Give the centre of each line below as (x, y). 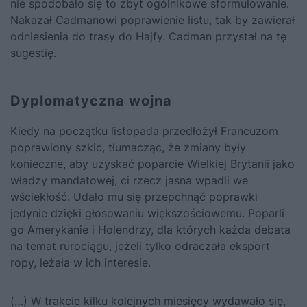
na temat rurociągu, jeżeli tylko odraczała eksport (140, 246)
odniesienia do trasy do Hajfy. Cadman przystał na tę (148, 36)
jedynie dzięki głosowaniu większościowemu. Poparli (147, 213)
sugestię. (33, 52)
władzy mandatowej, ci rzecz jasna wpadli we (129, 180)
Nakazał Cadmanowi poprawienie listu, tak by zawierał (152, 20)
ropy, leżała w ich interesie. (81, 262)
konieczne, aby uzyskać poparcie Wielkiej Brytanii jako (152, 163)
